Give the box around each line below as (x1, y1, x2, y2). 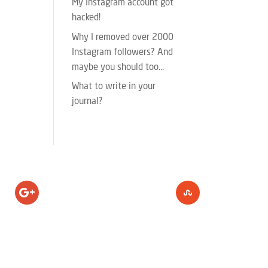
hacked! (72, 14, 101, 23)
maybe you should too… (72, 63, 165, 72)
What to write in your (72, 83, 156, 92)
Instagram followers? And (72, 48, 173, 57)
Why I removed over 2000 (72, 33, 174, 42)
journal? (72, 98, 103, 107)
